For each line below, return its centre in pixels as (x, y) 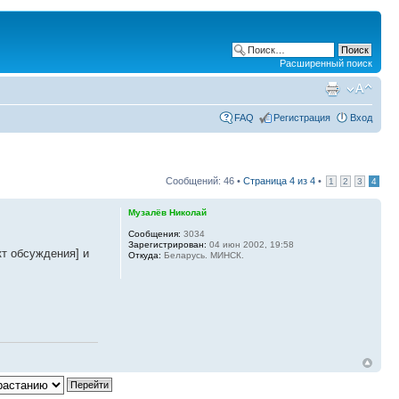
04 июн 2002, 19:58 (250, 244)
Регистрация (302, 118)
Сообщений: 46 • (204, 181)
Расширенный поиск (326, 63)
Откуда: (144, 255)
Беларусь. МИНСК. (202, 255)
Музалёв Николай (167, 212)
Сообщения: (154, 234)
